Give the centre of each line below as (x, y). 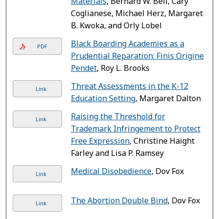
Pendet (84, 68)
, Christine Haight (162, 141)
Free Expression (100, 141)
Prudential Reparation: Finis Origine (137, 55)
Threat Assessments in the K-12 (129, 86)
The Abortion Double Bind (119, 200)
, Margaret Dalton (168, 98)
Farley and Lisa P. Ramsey (117, 153)
